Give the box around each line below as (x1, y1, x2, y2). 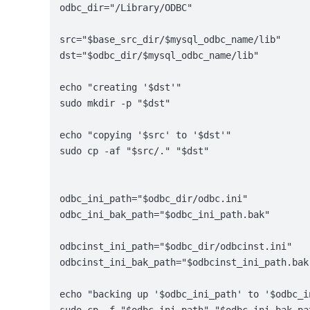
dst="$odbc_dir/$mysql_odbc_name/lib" (60, 50, 259, 62)
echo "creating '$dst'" (60, 82, 182, 93)
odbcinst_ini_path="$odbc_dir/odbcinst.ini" (60, 241, 293, 253)
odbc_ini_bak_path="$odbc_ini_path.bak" (60, 209, 271, 221)
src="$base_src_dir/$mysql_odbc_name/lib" (60, 34, 282, 46)
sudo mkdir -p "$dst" (60, 98, 171, 109)
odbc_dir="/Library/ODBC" (60, 2, 193, 14)
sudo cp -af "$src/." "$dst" (60, 145, 210, 157)
